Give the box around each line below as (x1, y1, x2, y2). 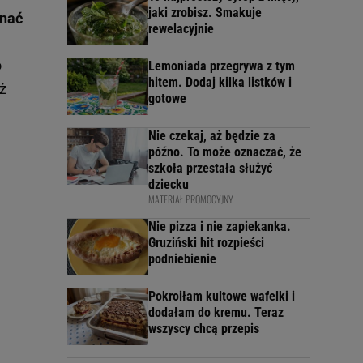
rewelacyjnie (148, 21, 214, 37)
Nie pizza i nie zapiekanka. (148, 219, 291, 235)
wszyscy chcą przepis (148, 321, 259, 337)
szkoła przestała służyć (148, 160, 272, 177)
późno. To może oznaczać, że (148, 144, 301, 160)
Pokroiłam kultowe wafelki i (148, 288, 295, 305)
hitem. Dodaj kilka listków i (148, 75, 292, 91)
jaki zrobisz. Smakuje (148, 5, 262, 21)
